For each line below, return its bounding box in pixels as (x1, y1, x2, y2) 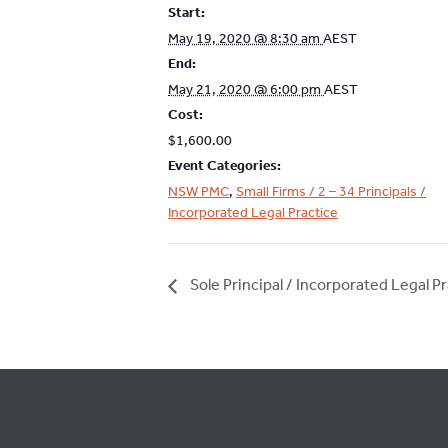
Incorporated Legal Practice (168, 204, 338, 221)
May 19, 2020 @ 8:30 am (168, 30, 323, 47)
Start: (168, 4, 205, 21)
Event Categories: (168, 157, 281, 174)
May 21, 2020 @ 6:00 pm (168, 81, 324, 98)
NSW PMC (168, 183, 229, 200)
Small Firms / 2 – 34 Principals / (236, 183, 426, 200)
